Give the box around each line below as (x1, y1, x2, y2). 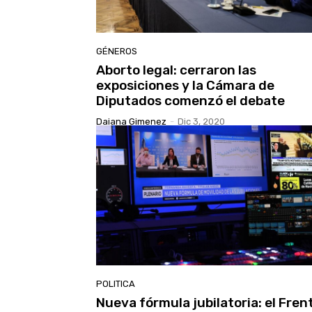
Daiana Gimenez (96, 116, 166, 127)
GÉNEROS (96, 45, 137, 56)
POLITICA (96, 279, 135, 290)
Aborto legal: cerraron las (96, 61, 256, 78)
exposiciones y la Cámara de (96, 77, 274, 93)
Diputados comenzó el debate (96, 92, 285, 109)
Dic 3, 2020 (178, 116, 225, 127)
